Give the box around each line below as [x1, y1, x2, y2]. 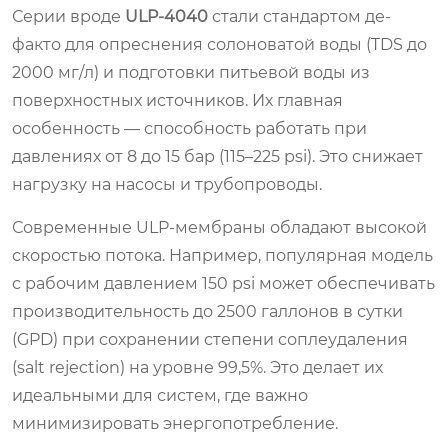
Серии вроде [12, 6, 125, 26]
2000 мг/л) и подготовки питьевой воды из [12, 62, 370, 82]
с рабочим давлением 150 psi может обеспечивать [12, 273, 435, 293]
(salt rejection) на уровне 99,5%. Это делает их [12, 357, 383, 377]
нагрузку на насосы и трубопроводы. [12, 174, 322, 194]
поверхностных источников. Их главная [12, 90, 343, 110]
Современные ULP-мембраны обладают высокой [12, 217, 427, 237]
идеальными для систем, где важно [12, 385, 308, 405]
